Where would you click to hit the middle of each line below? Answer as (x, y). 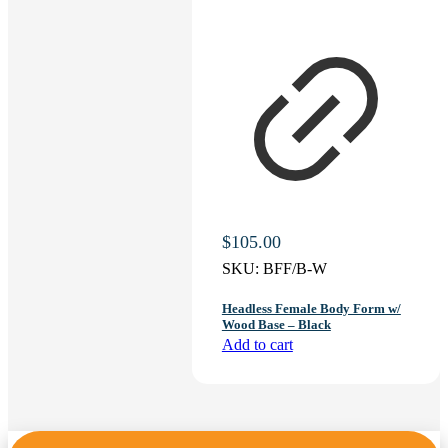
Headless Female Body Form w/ (311, 308)
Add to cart (257, 344)
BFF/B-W (294, 269)
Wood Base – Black (276, 324)
